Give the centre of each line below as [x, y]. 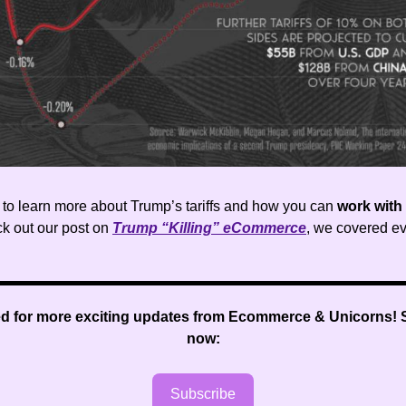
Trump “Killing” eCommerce [209, 227]
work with [370, 206]
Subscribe [203, 393]
